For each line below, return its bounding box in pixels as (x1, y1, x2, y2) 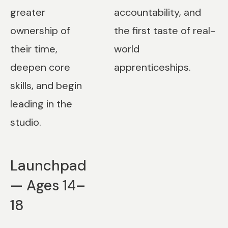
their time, (10, 42, 58, 55)
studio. (10, 116, 41, 129)
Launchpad (10, 156, 87, 175)
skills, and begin (10, 79, 82, 92)
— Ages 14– (10, 176, 85, 195)
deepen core (10, 61, 70, 74)
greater (10, 6, 45, 19)
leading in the (10, 97, 72, 110)
